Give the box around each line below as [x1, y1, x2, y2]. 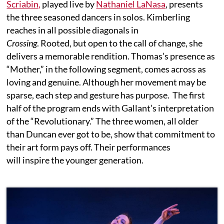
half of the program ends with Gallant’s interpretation [6, 102, 214, 114]
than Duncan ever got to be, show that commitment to [6, 128, 215, 140]
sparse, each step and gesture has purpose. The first [6, 89, 205, 101]
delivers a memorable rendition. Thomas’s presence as [6, 50, 215, 62]
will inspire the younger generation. [6, 154, 145, 166]
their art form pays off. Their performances [6, 141, 171, 153]
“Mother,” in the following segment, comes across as [6, 63, 206, 75]
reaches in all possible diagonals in [6, 24, 139, 36]
